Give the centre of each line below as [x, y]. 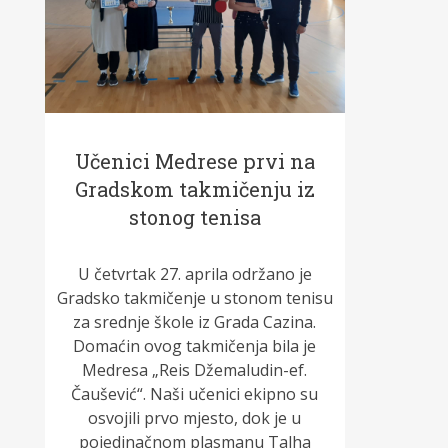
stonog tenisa [194, 217]
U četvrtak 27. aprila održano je [194, 274]
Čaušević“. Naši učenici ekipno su [195, 394]
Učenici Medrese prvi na [194, 161]
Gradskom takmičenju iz [194, 189]
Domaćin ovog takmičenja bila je [195, 346]
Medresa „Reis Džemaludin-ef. [195, 370]
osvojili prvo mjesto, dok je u [195, 418]
